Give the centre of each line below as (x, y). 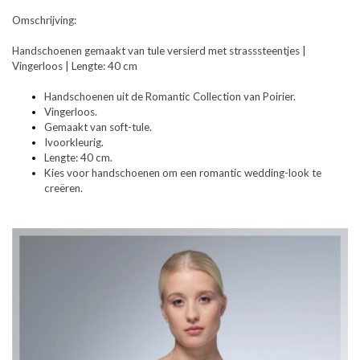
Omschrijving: (44, 20)
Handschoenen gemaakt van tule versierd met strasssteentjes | (159, 50)
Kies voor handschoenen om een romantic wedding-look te (183, 172)
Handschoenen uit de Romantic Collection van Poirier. (170, 96)
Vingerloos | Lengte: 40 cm (75, 65)
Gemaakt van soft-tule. (98, 127)
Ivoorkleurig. (74, 142)
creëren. (63, 188)
